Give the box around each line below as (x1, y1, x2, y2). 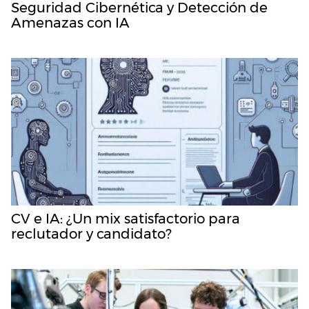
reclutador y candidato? (11, 225, 172, 242)
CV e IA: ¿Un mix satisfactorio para (11, 210, 240, 227)
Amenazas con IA (11, 14, 130, 32)
